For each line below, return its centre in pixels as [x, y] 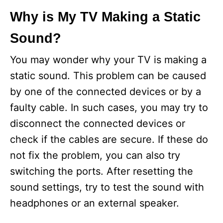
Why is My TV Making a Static [105, 17]
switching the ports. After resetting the [102, 171]
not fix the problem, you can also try [95, 155]
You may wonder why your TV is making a [108, 60]
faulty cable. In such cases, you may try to [109, 108]
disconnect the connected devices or [98, 123]
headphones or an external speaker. [95, 203]
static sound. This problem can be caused [108, 76]
